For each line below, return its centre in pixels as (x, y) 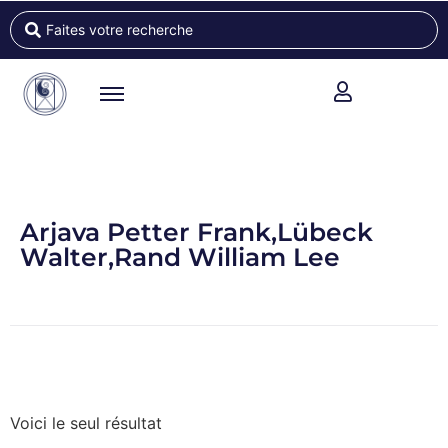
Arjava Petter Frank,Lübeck (196, 232)
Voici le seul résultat (86, 423)
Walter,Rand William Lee (180, 257)
